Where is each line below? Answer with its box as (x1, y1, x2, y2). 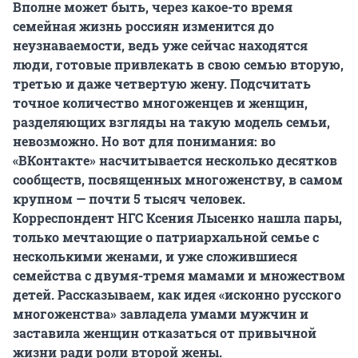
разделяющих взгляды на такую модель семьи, (13, 113, 330, 131)
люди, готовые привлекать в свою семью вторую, (13, 56, 344, 74)
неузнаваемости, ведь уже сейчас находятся (13, 37, 308, 54)
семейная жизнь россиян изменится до (13, 18, 274, 35)
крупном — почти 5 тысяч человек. (13, 190, 245, 208)
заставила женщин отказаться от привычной (13, 324, 316, 342)
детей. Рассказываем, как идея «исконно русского (13, 286, 341, 304)
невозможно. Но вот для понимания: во (13, 133, 276, 150)
